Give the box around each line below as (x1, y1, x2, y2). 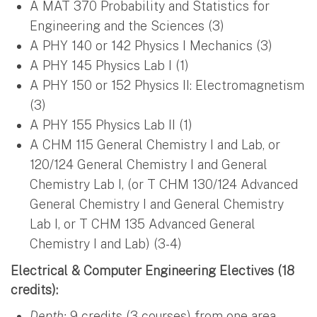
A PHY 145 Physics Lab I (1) (30, 57, 189, 73)
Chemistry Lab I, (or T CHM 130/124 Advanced (30, 176, 298, 192)
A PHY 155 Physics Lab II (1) (30, 117, 192, 132)
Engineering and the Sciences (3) (30, 18, 231, 33)
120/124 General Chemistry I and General (30, 156, 267, 172)
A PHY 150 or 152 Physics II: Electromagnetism (30, 77, 304, 93)
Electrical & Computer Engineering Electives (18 (11, 263, 294, 278)
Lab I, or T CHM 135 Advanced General (30, 216, 255, 231)
